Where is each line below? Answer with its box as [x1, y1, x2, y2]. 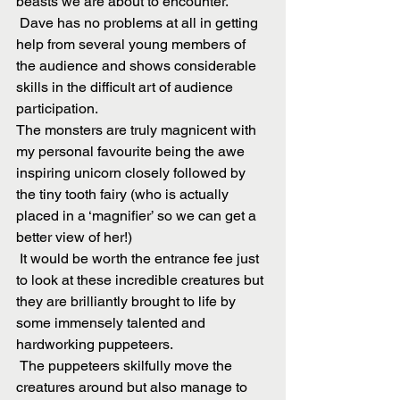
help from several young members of [16, 36, 249, 54]
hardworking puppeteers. [16, 336, 173, 354]
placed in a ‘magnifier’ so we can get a [16, 207, 260, 225]
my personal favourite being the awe [16, 143, 248, 161]
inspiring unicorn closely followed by [16, 164, 249, 182]
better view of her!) [16, 229, 132, 246]
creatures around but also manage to [16, 379, 251, 396]
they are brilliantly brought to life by [16, 293, 239, 311]
